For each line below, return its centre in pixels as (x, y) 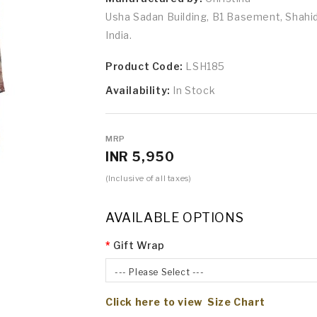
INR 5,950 (140, 156)
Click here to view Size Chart (185, 301)
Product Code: (146, 66)
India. (119, 35)
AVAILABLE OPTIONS (175, 217)
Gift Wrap (139, 245)
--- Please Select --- (160, 272)
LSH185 (206, 66)
